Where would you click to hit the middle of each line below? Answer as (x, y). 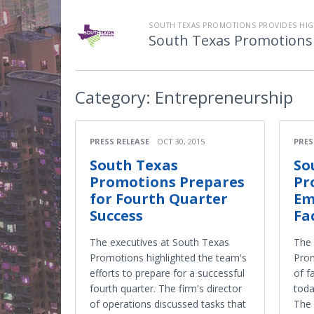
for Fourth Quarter (159, 199)
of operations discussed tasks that (168, 304)
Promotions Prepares (167, 182)
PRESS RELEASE (120, 141)
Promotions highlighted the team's (168, 258)
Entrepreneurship (222, 97)
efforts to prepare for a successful (167, 273)
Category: (113, 97)
